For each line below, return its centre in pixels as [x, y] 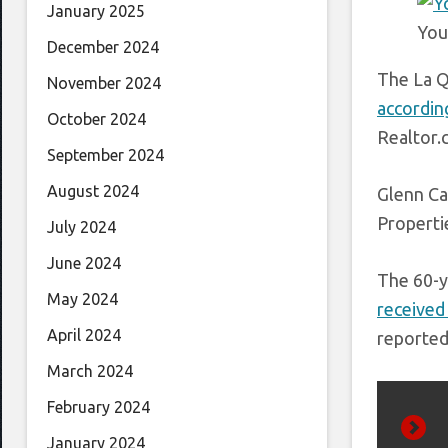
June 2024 [84, 263]
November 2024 [104, 83]
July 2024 [81, 227]
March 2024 [90, 371]
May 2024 [82, 299]
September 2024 [105, 155]
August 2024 [93, 191]
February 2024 [98, 407]
